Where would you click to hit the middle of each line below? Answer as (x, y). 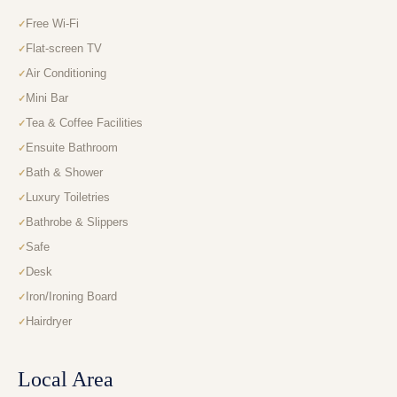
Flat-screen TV (64, 49)
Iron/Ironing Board (71, 297)
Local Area (66, 380)
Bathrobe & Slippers (77, 222)
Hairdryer (49, 322)
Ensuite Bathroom (72, 148)
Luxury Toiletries (68, 198)
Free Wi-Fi (52, 24)
